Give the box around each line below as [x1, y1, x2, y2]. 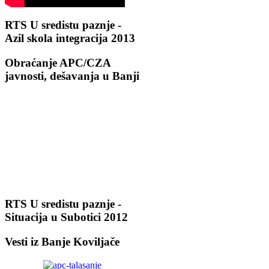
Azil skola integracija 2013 [5, 32, 135, 45]
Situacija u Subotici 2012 [5, 211, 128, 224]
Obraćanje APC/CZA [5, 56, 110, 69]
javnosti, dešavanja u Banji [5, 69, 139, 82]
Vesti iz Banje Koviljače [5, 235, 119, 248]
